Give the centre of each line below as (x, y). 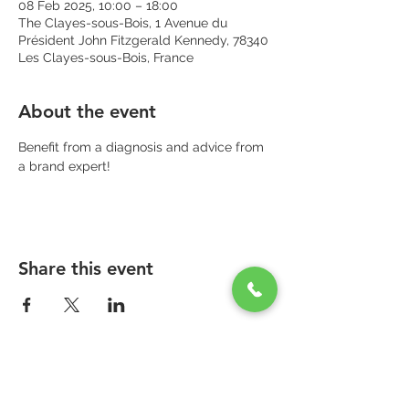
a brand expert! (64, 166)
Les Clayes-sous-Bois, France (106, 58)
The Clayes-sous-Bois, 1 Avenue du (123, 23)
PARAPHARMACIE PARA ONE (109, 371)
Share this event (86, 268)
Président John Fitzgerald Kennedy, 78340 (143, 40)
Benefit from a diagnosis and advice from (143, 147)
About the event (87, 111)
